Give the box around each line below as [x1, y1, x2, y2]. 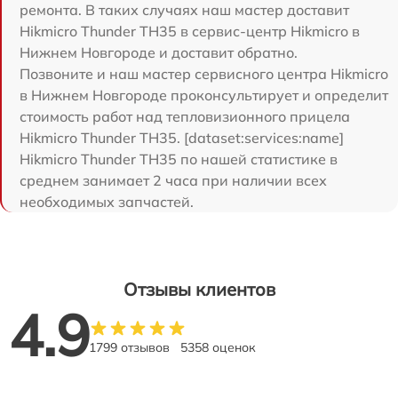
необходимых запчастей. [20, 192, 194, 211]
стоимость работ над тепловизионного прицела [20, 107, 350, 125]
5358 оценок [180, 338, 256, 355]
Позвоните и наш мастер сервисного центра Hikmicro [20, 64, 388, 83]
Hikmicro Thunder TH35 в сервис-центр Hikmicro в [20, 21, 360, 40]
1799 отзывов [89, 338, 170, 355]
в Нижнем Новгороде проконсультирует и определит [20, 85, 388, 104]
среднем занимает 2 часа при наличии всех [20, 171, 327, 189]
